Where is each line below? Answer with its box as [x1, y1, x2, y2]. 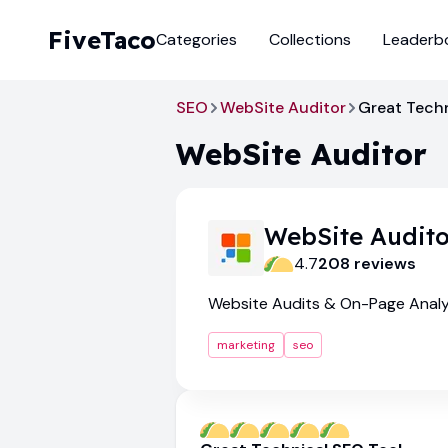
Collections [269, 29, 351, 50]
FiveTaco [48, 25, 156, 55]
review [350, 253, 407, 274]
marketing [217, 337, 275, 353]
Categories [156, 29, 237, 50]
